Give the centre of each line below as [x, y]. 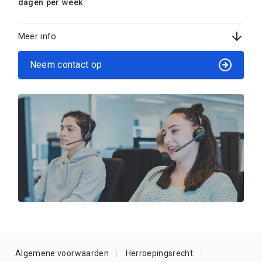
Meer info [37, 36]
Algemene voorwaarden [62, 254]
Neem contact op [66, 65]
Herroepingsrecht [159, 254]
